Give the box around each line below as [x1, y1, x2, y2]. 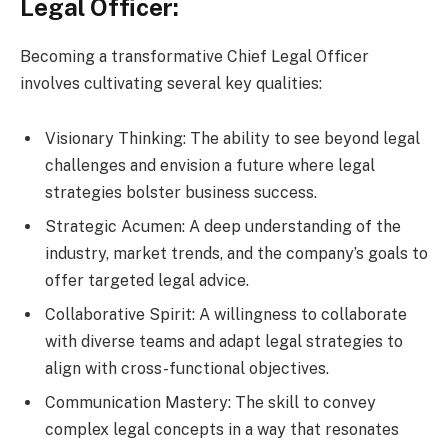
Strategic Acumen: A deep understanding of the [45, 217, 401, 237]
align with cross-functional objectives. [45, 359, 329, 379]
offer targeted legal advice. [45, 271, 249, 291]
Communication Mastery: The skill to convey [45, 393, 376, 413]
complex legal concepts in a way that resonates [45, 420, 399, 440]
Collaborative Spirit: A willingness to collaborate [45, 305, 407, 325]
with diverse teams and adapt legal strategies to [45, 332, 403, 352]
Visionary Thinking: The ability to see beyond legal [45, 129, 420, 149]
